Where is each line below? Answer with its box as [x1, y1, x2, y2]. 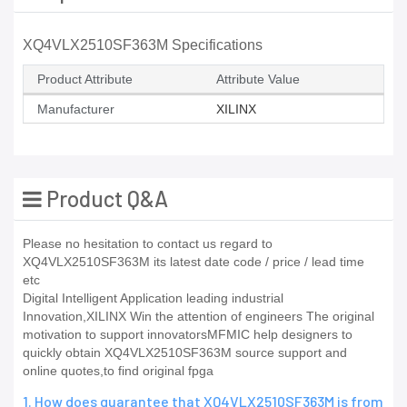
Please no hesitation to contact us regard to [23, 236, 273, 252]
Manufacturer [37, 102, 114, 117]
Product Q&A [42, 185, 168, 213]
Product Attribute [37, 72, 133, 87]
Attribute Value [216, 72, 300, 87]
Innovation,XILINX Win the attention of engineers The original [23, 309, 374, 324]
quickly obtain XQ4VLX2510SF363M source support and [23, 345, 347, 361]
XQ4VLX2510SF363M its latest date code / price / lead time [23, 254, 364, 270]
